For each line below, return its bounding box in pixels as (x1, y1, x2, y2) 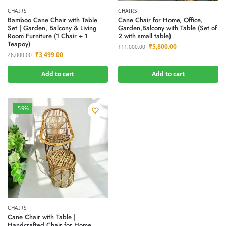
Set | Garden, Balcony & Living (8, 23, 97, 33)
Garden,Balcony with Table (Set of (118, 23, 217, 33)
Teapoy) (8, 39, 30, 49)
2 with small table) (118, 31, 171, 41)
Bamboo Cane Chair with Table (8, 15, 97, 25)
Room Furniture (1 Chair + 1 (8, 31, 88, 41)
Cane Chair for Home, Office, (118, 15, 202, 25)
